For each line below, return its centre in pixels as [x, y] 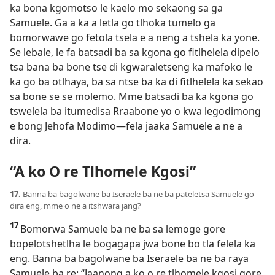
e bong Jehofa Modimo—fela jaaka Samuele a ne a [126, 126]
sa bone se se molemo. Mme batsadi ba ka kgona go [132, 97]
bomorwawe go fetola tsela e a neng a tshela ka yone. [135, 38]
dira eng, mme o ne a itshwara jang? [76, 205]
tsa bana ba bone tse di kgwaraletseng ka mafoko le [131, 67]
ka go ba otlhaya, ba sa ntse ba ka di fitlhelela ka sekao [137, 82]
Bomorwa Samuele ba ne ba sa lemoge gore [123, 229]
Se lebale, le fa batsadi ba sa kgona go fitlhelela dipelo [135, 52]
